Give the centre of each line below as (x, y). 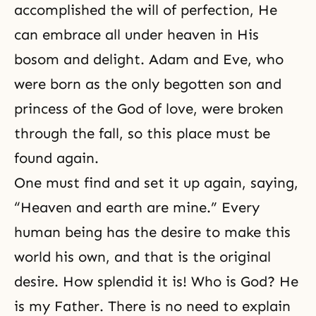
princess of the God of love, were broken (149, 108)
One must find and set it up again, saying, (156, 182)
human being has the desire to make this (152, 232)
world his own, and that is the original (142, 256)
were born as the (73, 84)
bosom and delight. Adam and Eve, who (149, 59)
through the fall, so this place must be (142, 133)
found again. (56, 158)
